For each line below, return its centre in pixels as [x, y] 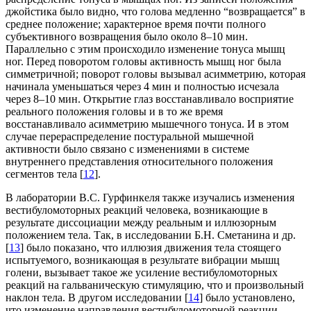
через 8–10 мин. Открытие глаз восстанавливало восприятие [150, 99]
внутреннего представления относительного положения [139, 161]
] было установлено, [247, 297]
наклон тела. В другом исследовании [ [97, 297]
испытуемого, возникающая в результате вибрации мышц [143, 260]
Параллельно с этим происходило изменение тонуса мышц [145, 49]
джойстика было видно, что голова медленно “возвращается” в [155, 11]
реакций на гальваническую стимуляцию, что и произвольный [155, 285]
